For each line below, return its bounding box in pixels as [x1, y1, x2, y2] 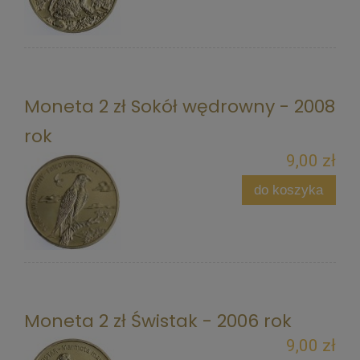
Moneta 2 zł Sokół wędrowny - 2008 [24, 93, 335, 119]
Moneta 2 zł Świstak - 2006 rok [24, 308, 292, 333]
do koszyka [254, 182, 324, 198]
